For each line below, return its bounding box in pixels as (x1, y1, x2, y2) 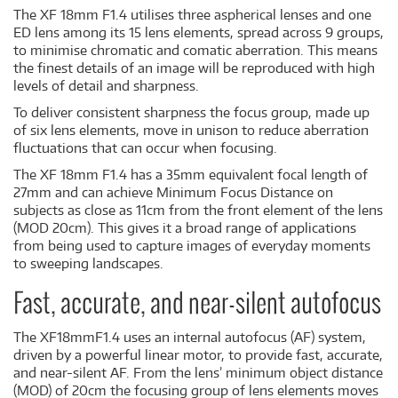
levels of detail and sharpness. (13, 77, 199, 94)
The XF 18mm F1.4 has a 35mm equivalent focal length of (13, 166, 368, 183)
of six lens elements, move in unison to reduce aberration (13, 122, 369, 139)
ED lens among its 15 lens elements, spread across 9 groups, (13, 24, 384, 41)
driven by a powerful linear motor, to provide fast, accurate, (13, 346, 383, 363)
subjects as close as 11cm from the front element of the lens (13, 202, 383, 219)
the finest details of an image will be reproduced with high (13, 60, 375, 76)
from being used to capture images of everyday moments (13, 237, 370, 254)
